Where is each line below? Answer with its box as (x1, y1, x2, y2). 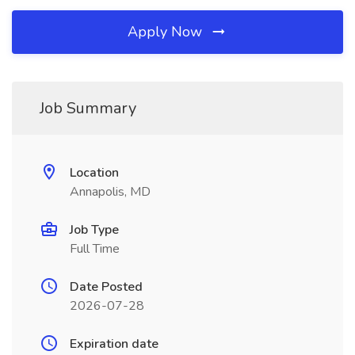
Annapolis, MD (70, 183, 151, 200)
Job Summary (40, 97, 136, 119)
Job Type (70, 221, 119, 239)
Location (70, 164, 119, 181)
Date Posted (70, 278, 143, 296)
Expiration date (70, 335, 158, 353)
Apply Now (128, 22, 206, 41)
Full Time (70, 240, 120, 258)
